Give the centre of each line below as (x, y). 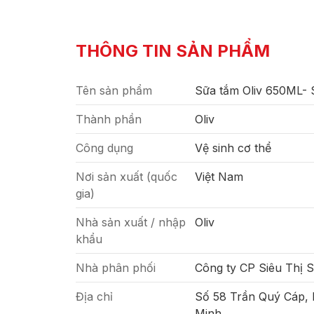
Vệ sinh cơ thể (233, 148)
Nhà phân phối (116, 268)
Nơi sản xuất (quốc (127, 177)
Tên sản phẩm (114, 90)
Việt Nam (219, 177)
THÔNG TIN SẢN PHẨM (173, 51)
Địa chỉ (94, 296)
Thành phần (109, 119)
